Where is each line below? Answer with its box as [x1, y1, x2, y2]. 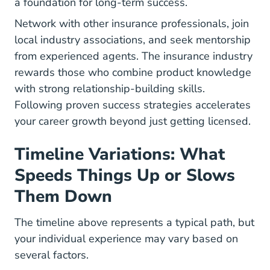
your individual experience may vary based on [14, 231, 238, 246]
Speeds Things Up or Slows [14, 164, 235, 187]
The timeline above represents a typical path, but [14, 215, 254, 230]
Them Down [14, 185, 112, 208]
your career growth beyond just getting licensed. [14, 114, 251, 128]
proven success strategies [66, 98, 192, 112]
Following [14, 98, 66, 112]
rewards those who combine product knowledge [14, 65, 251, 80]
